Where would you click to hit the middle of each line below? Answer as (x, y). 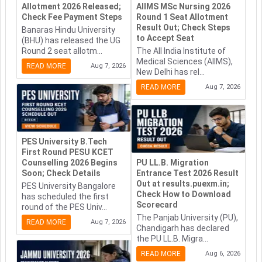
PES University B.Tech (64, 142)
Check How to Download (184, 194)
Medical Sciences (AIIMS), (185, 62)
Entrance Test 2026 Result (187, 173)
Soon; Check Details (61, 173)
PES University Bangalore (69, 186)
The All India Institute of (181, 51)
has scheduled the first (65, 197)
